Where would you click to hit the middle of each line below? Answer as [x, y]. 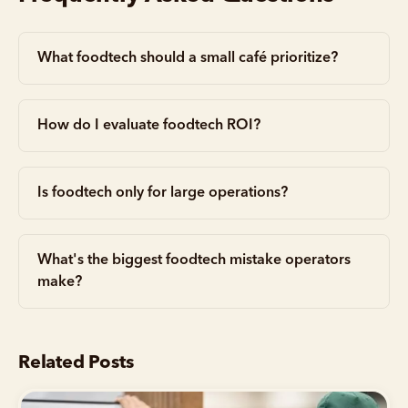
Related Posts [76, 363]
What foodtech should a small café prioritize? [188, 58]
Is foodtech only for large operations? [163, 193]
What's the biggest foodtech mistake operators [194, 260]
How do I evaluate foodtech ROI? [149, 125]
